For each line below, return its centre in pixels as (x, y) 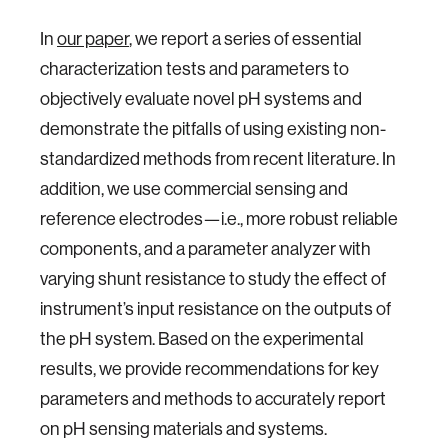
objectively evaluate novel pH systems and (201, 98)
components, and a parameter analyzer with (205, 248)
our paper (93, 38)
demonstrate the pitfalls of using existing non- (213, 128)
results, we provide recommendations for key (209, 368)
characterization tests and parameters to (194, 68)
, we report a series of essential (245, 38)
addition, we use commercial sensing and (194, 188)
